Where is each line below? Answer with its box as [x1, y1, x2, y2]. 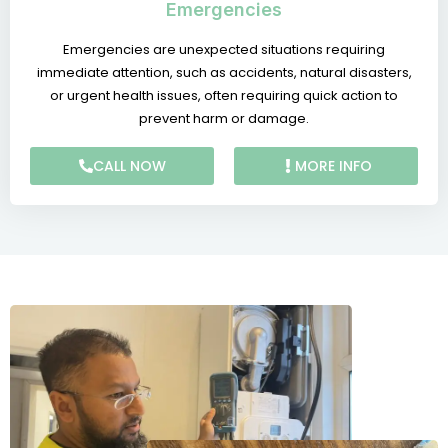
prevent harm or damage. [139, 108, 309, 128]
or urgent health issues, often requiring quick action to [50, 85, 398, 105]
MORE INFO [294, 155, 372, 176]
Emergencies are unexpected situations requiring [63, 39, 385, 59]
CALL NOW [92, 155, 166, 176]
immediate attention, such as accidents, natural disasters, [36, 62, 412, 82]
